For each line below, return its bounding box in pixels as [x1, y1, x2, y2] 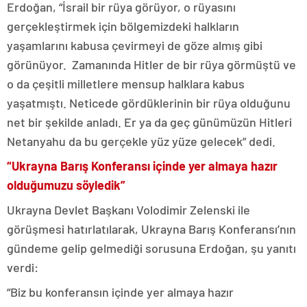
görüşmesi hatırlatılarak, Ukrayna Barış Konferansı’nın [7, 221, 296, 236]
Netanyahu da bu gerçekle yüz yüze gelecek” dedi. [7, 133, 275, 149]
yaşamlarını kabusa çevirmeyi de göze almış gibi [7, 37, 262, 53]
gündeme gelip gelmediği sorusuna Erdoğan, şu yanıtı [7, 240, 296, 256]
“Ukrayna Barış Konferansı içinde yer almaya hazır [7, 158, 278, 173]
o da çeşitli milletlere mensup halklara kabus [7, 75, 245, 91]
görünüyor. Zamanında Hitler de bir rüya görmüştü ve [7, 56, 296, 72]
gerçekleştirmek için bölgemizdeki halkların [7, 18, 239, 34]
